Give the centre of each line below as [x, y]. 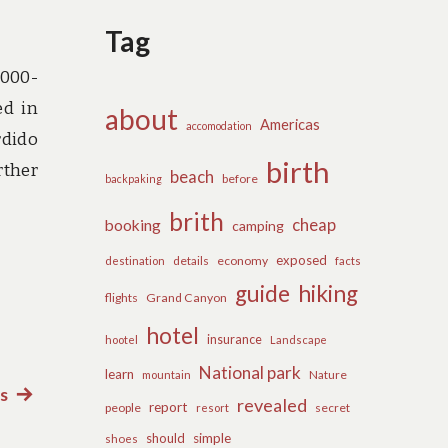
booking [133, 225]
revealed [272, 405]
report [169, 407]
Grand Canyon [187, 298]
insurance [235, 340]
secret [333, 408]
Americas [290, 125]
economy [243, 261]
